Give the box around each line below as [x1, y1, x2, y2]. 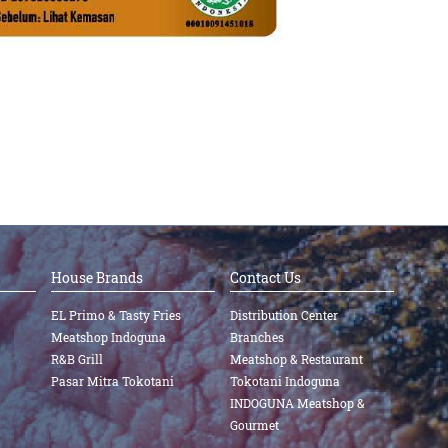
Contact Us [229, 268, 301, 288]
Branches [229, 329, 284, 346]
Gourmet [229, 417, 279, 434]
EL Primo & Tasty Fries [50, 307, 181, 324]
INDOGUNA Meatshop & [229, 395, 365, 412]
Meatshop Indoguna [50, 329, 166, 346]
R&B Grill [50, 351, 103, 368]
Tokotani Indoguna [229, 373, 340, 390]
